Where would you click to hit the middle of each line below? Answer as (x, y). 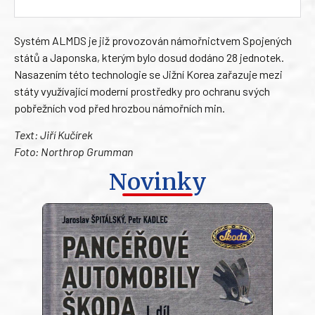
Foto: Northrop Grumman (73, 152)
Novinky (157, 182)
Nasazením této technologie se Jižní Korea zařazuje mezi (148, 74)
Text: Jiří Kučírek (53, 135)
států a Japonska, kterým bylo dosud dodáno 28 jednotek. (149, 57)
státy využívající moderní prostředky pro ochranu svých (142, 91)
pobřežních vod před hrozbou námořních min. (120, 108)
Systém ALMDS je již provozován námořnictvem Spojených (153, 40)
